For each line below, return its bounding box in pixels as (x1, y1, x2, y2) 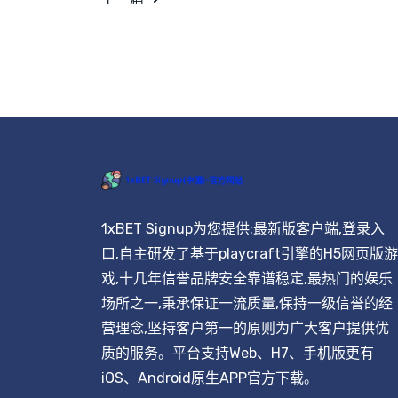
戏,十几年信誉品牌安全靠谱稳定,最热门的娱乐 (101, 270, 393, 288)
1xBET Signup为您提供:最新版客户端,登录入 (101, 220, 385, 238)
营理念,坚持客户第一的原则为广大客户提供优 (101, 320, 389, 338)
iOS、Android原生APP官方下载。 (101, 370, 318, 387)
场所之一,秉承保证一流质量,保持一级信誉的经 (101, 295, 393, 313)
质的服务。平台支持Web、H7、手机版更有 (101, 345, 374, 362)
